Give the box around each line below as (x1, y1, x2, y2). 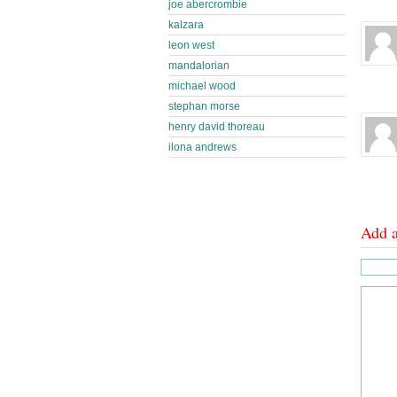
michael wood (168, 80, 236, 92)
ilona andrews (168, 141, 237, 153)
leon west (168, 39, 214, 51)
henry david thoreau (168, 121, 265, 133)
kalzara (168, 19, 204, 31)
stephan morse (168, 100, 240, 113)
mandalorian (168, 59, 230, 72)
